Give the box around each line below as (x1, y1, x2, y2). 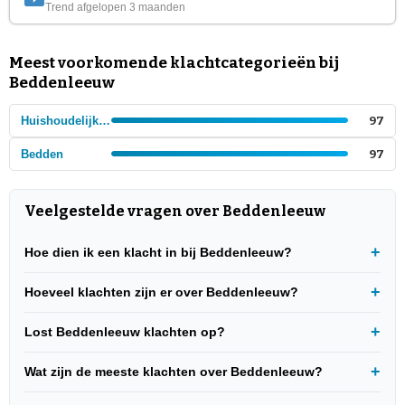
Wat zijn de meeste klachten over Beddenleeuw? (24, 363, 323, 379)
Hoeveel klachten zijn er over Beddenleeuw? (24, 284, 298, 299)
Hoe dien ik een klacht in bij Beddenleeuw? (24, 244, 292, 259)
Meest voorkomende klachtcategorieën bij (9, 52, 339, 72)
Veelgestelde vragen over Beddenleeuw (24, 202, 325, 220)
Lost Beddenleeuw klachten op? (24, 324, 225, 339)
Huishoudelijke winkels (99, 113, 110, 127)
